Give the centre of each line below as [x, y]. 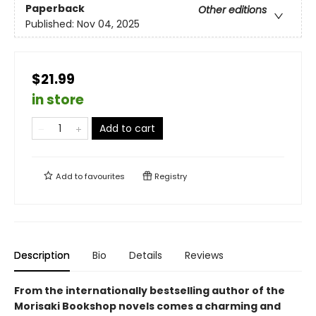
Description [42, 256]
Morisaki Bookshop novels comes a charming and [147, 306]
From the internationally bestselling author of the [150, 291]
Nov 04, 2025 [108, 24]
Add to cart [127, 129]
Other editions [232, 10]
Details [146, 256]
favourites [105, 177]
